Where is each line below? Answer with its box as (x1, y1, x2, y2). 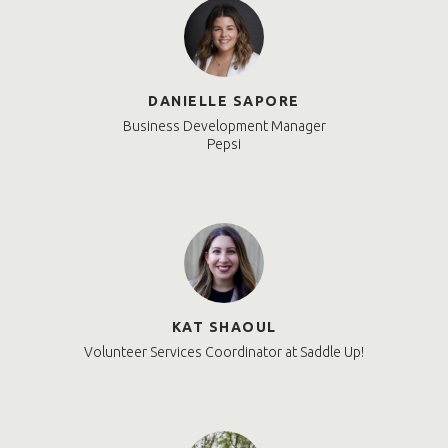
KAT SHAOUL (171, 319, 277, 336)
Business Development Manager (122, 118, 326, 135)
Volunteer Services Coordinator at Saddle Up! (84, 344, 364, 361)
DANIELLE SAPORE (148, 93, 300, 110)
